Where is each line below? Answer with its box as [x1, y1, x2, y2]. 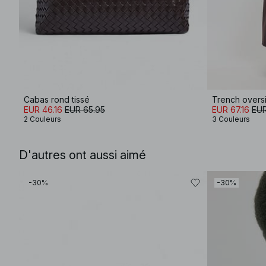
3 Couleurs [212, 115, 250, 123]
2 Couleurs [24, 115, 61, 123]
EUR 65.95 [65, 104, 105, 115]
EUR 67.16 [212, 104, 249, 115]
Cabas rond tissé [24, 94, 90, 104]
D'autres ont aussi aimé [19, 148, 146, 162]
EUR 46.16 [24, 104, 62, 115]
